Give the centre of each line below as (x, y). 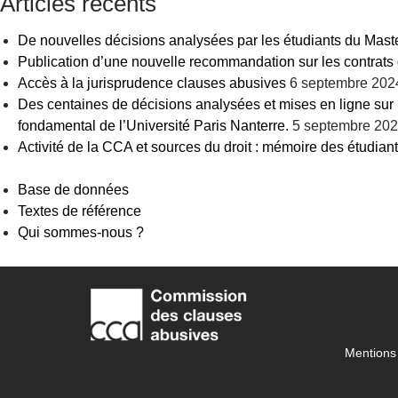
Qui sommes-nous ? (81, 232)
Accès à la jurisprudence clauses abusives (152, 83)
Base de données (73, 190)
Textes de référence (80, 211)
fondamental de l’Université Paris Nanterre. (153, 126)
